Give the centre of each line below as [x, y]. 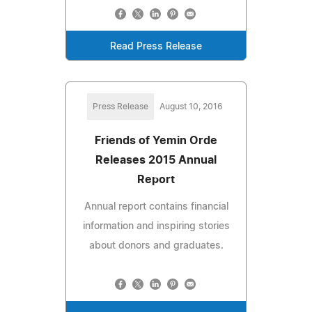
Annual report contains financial [156, 206]
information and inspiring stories [156, 226]
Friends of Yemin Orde [156, 140]
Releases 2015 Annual [156, 160]
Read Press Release [156, 46]
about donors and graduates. [156, 245]
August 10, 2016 [191, 106]
